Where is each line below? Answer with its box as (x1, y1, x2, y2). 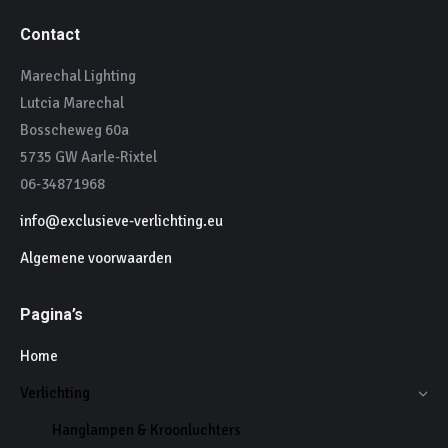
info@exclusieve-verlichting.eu (20, 212, 223, 231)
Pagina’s (20, 305, 83, 325)
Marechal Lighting (20, 67, 136, 86)
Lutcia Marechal (20, 94, 124, 113)
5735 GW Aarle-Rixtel (20, 148, 157, 167)
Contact (20, 25, 80, 45)
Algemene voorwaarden (20, 249, 172, 268)
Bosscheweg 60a (20, 121, 129, 140)
